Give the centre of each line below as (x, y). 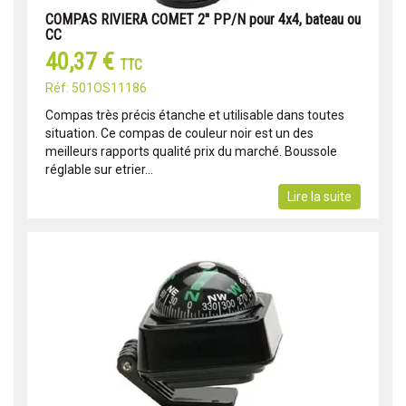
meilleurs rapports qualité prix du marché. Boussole (191, 152)
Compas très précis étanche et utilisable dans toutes (195, 116)
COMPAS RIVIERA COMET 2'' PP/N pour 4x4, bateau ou (203, 20)
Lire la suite (319, 197)
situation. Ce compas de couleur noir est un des (179, 134)
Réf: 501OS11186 (96, 88)
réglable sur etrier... (99, 170)
